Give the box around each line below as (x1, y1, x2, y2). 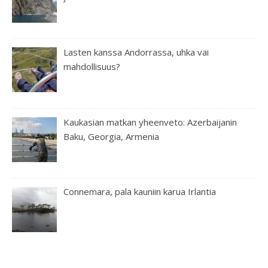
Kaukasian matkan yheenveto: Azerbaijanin (63, 115, 237, 128)
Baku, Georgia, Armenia (63, 130, 160, 142)
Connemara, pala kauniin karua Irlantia (63, 185, 217, 198)
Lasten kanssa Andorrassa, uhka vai (63, 45, 209, 58)
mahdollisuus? (63, 60, 121, 72)
